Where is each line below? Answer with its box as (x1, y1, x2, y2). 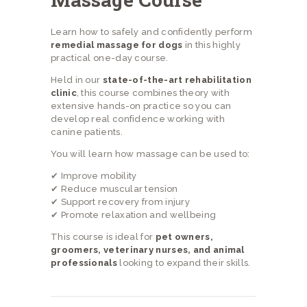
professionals (51, 257, 117, 268)
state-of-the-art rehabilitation (102, 74, 251, 85)
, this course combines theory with (76, 87, 230, 98)
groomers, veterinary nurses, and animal (51, 244, 245, 255)
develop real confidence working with (51, 113, 225, 124)
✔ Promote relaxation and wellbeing (51, 209, 217, 220)
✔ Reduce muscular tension (51, 183, 178, 194)
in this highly (182, 39, 241, 50)
